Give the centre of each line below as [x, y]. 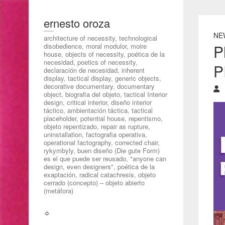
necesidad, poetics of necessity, [91, 62]
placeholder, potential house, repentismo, [103, 118]
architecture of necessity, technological [100, 38]
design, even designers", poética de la [99, 166]
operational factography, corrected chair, [102, 142]
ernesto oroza [77, 23]
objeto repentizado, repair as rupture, [97, 126]
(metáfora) [59, 191]
